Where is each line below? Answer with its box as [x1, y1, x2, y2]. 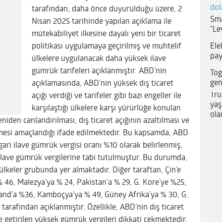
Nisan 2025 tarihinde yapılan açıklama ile [32, 17, 171, 26]
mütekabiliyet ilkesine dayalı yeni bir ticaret [32, 30, 181, 38]
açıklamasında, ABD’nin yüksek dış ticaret [32, 79, 173, 88]
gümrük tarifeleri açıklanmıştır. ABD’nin [32, 67, 166, 75]
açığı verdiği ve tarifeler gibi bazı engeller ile [32, 92, 181, 100]
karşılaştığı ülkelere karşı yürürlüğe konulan [32, 104, 181, 112]
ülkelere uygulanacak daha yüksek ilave [32, 55, 166, 63]
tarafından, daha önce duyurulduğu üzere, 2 [32, 5, 182, 13]
